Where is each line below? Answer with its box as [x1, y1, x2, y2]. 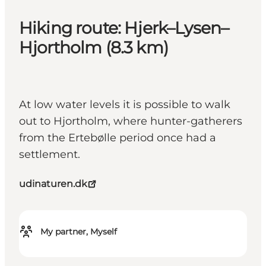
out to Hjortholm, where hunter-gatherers [19, 115, 242, 128]
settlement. [19, 148, 80, 161]
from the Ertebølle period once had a [19, 131, 216, 145]
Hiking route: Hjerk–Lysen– [19, 18, 229, 39]
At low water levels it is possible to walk [19, 98, 230, 112]
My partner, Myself [40, 226, 117, 237]
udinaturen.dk [19, 178, 87, 190]
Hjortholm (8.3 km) [19, 37, 168, 58]
